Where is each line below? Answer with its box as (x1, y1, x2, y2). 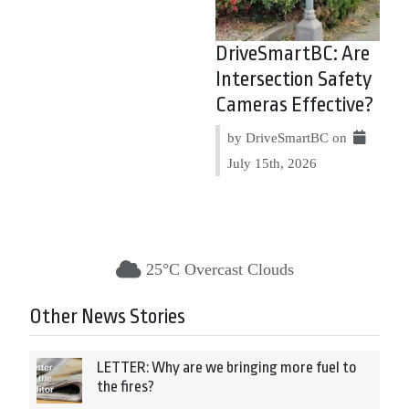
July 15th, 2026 (227, 155, 317, 172)
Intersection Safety (215, 68, 372, 92)
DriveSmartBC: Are (215, 42, 370, 67)
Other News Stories (29, 305, 185, 330)
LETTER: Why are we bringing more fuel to (97, 359, 357, 377)
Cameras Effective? (215, 93, 373, 118)
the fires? (97, 378, 154, 396)
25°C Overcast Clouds (145, 260, 294, 279)
